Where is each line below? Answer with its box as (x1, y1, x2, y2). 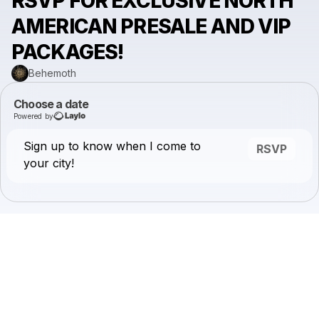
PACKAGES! (11, 40, 124, 65)
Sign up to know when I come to (23, 139, 201, 154)
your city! (23, 156, 74, 171)
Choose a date (14, 97, 89, 112)
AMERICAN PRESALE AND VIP (11, 14, 291, 39)
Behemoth (28, 67, 76, 80)
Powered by (14, 111, 53, 120)
